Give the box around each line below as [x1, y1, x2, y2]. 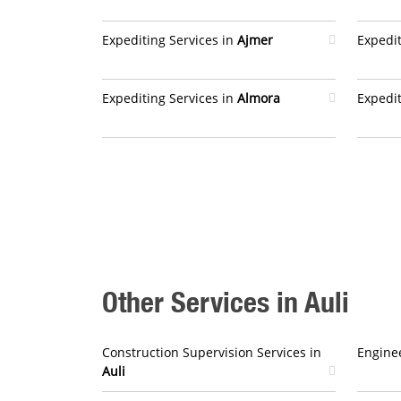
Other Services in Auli [102, 285, 349, 320]
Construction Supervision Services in [102, 344, 321, 361]
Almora [237, 90, 280, 107]
